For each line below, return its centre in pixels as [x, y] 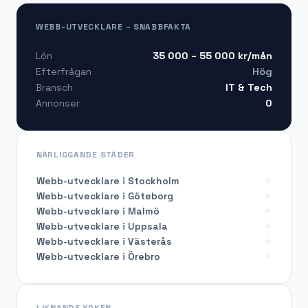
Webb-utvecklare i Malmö [98, 211]
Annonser [58, 103]
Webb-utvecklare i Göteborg [105, 196]
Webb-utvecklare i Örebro [98, 256]
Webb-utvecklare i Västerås [104, 241]
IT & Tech [249, 87]
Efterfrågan [64, 72]
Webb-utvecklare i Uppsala [102, 226]
